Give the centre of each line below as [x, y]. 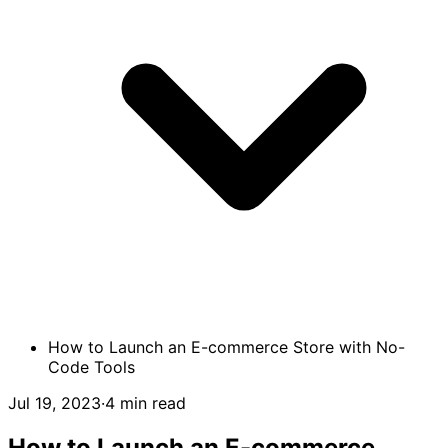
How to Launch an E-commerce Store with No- [226, 347]
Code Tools [91, 367]
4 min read [145, 403]
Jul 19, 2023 [54, 403]
